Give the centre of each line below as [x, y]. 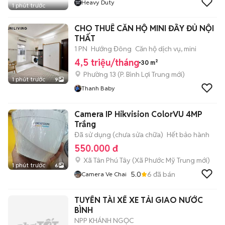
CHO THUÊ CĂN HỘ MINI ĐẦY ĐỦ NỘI [144, 28]
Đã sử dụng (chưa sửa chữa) [119, 135]
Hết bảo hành [188, 135]
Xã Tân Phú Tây [107, 160]
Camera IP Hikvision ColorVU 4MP [138, 114]
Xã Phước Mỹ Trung [165, 160]
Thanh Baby [98, 88]
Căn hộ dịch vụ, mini [166, 49]
